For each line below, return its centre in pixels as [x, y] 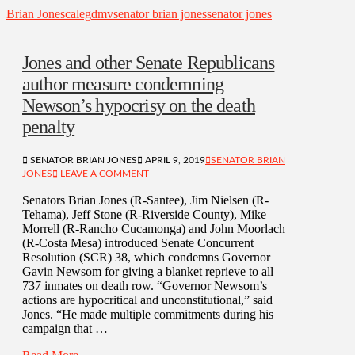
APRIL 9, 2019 [174, 160]
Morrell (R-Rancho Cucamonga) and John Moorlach [154, 229]
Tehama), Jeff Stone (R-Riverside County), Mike [144, 215]
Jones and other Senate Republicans [149, 63]
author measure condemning [123, 84]
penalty [49, 127]
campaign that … [65, 329]
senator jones [239, 13]
